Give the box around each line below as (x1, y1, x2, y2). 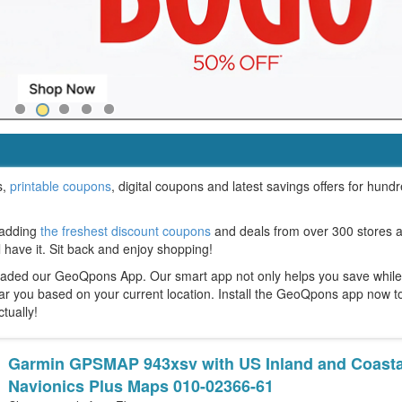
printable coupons (10, 177, 111, 195)
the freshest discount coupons (40, 222, 211, 240)
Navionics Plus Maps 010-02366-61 (8, 374, 275, 398)
